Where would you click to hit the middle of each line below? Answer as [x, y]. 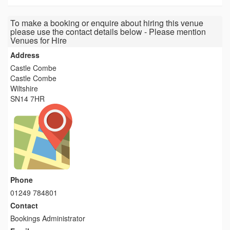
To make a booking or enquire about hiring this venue [107, 23]
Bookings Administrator [48, 218]
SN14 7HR [27, 98]
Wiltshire [24, 88]
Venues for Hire [39, 40]
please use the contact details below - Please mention [108, 31]
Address [25, 55]
